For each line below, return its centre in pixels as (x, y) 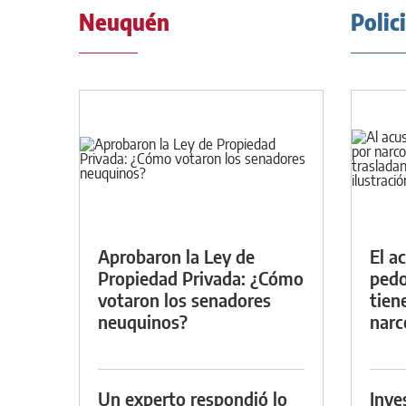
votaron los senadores (184, 299)
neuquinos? (143, 321)
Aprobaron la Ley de (176, 256)
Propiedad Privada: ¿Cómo (201, 277)
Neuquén (124, 22)
